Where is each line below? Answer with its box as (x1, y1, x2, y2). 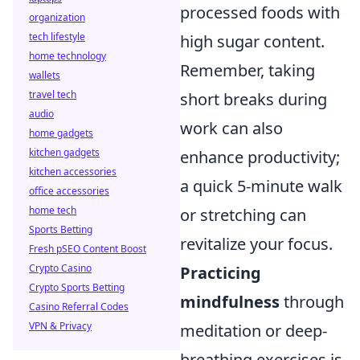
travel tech (29, 88, 76, 101)
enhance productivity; (180, 145, 340, 168)
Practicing (180, 261, 261, 284)
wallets (29, 68, 60, 82)
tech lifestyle (29, 30, 85, 43)
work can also (180, 117, 283, 139)
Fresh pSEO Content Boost (29, 242, 146, 256)
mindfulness (180, 290, 280, 313)
